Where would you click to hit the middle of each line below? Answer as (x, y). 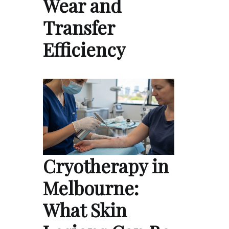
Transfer (79, 27)
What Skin (85, 210)
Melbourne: (91, 188)
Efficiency (84, 49)
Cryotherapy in (106, 166)
